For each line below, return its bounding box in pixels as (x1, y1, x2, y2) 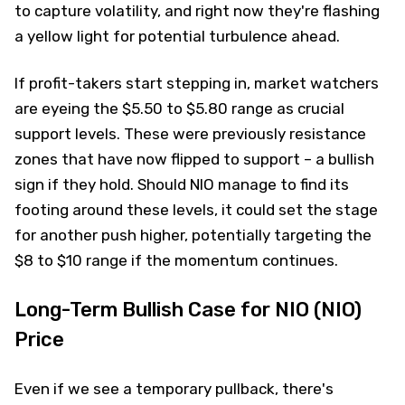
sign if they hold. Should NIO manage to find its (14, 174, 349, 193)
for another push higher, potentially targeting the (14, 225, 372, 244)
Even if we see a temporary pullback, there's (14, 379, 334, 398)
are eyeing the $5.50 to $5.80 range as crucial (14, 99, 344, 118)
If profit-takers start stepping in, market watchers (14, 73, 379, 92)
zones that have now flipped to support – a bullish (14, 149, 374, 168)
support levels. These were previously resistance (14, 124, 366, 143)
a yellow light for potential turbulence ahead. (14, 26, 340, 45)
